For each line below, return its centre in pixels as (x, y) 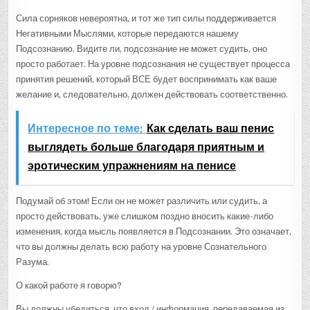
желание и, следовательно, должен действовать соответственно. (152, 94)
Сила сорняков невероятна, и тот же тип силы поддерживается (146, 18)
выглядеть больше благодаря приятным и (146, 147)
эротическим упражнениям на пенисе (132, 166)
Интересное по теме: (85, 128)
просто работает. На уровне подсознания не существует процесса (153, 64)
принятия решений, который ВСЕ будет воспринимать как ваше (147, 79)
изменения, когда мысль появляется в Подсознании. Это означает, (154, 231)
